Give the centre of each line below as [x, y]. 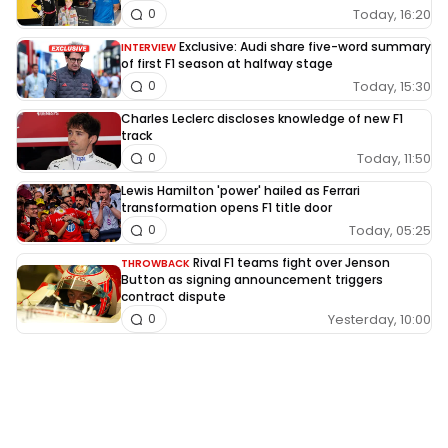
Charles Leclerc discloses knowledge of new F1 [262, 119]
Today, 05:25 [390, 230]
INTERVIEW [148, 48]
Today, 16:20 [392, 14]
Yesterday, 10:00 [379, 319]
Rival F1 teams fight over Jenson [291, 263]
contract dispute [173, 297]
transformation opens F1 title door [226, 208]
